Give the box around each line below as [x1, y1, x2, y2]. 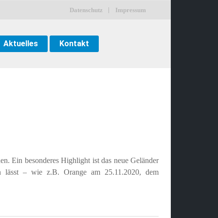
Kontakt [59, 39, 89, 48]
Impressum [115, 6, 146, 14]
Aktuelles [3, 39, 38, 48]
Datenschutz [70, 6, 103, 14]
